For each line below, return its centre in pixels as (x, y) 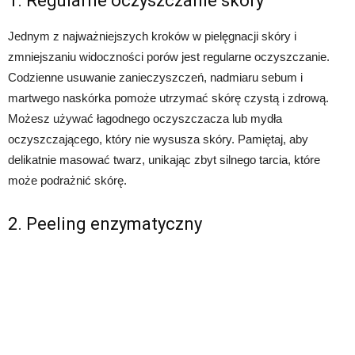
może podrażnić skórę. (67, 181)
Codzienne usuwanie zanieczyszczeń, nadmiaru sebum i (155, 78)
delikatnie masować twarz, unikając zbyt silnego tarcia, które (164, 160)
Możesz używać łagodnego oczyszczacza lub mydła (145, 119)
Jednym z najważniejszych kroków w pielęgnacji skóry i (152, 36)
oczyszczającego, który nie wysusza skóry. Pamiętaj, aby (158, 139)
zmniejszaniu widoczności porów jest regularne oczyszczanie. (169, 57)
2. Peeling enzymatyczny (105, 224)
